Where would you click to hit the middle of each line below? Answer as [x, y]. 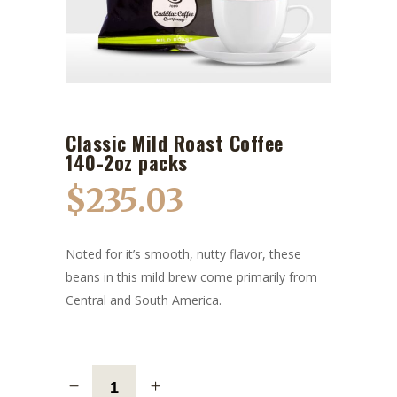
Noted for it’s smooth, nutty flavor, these [183, 253]
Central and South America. [144, 300]
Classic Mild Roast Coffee [175, 142]
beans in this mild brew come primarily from [191, 276]
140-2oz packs [127, 162]
